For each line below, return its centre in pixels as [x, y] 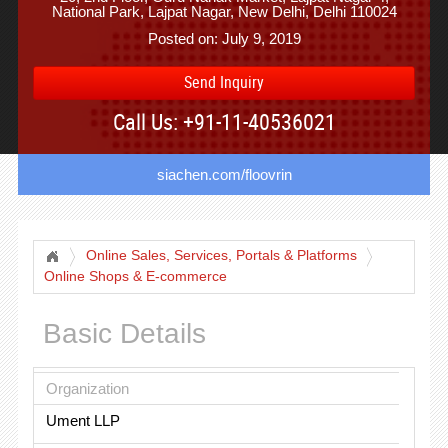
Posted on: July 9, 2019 [224, 38]
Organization [87, 388]
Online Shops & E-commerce [135, 276]
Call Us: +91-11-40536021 [224, 121]
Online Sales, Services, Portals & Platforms [221, 255]
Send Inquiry [224, 82]
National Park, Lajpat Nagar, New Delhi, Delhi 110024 [224, 11]
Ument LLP [82, 420]
